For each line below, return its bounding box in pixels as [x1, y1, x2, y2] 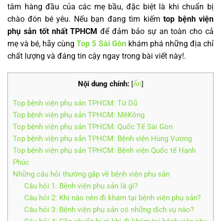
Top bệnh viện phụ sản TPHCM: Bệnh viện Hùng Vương [13, 134, 192, 143]
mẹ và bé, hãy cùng [7, 39, 77, 48]
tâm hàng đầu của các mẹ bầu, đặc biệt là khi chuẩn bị [7, 2, 214, 11]
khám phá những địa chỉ [126, 39, 214, 48]
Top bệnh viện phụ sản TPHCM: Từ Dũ [13, 98, 137, 108]
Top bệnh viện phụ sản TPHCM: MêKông [13, 110, 145, 119]
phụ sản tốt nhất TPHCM [7, 27, 98, 36]
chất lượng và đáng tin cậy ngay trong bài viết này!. [7, 51, 186, 61]
